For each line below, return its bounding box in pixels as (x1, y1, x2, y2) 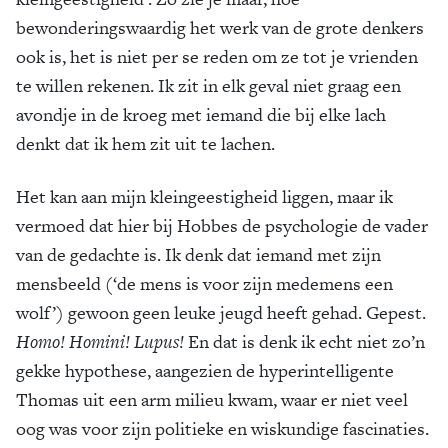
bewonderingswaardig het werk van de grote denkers (16, 14, 424, 40)
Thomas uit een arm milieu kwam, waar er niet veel (16, 386, 408, 412)
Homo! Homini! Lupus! (16, 328, 184, 354)
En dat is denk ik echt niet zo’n (184, 328, 425, 354)
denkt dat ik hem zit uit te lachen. (16, 130, 275, 156)
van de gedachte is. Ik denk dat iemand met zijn (16, 241, 381, 267)
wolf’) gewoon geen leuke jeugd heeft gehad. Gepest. (16, 299, 426, 325)
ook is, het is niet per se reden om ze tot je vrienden (16, 43, 418, 69)
